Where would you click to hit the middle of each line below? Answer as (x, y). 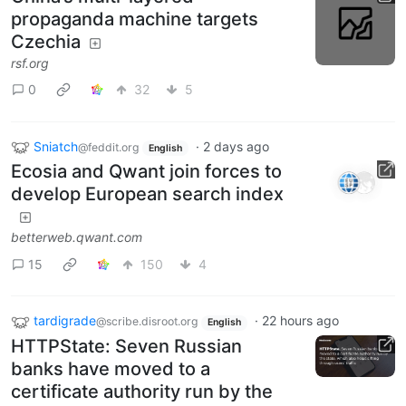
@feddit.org (108, 147)
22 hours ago (300, 321)
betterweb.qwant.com (77, 237)
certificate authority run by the (142, 391)
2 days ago (236, 146)
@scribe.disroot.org (147, 322)
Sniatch (56, 146)
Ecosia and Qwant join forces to (146, 172)
